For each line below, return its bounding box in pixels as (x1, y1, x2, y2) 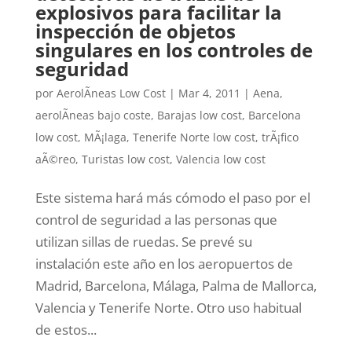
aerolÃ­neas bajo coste (35, 107, 151, 123)
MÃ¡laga (83, 129, 126, 145)
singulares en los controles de (35, 36, 313, 63)
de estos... (35, 320, 97, 339)
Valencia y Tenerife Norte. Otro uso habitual (35, 298, 302, 317)
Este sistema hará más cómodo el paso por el (35, 188, 310, 207)
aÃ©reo (35, 151, 75, 167)
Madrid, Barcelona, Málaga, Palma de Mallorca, (35, 276, 317, 295)
